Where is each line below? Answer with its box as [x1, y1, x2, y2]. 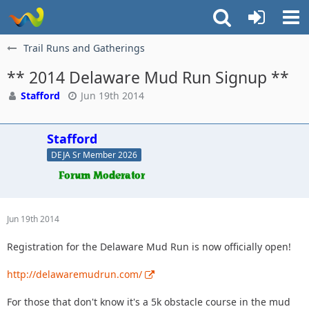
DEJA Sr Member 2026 [51, 148, 137, 161]
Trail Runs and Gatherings [23, 41, 145, 54]
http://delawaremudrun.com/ [7, 267, 142, 281]
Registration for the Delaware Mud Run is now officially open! [7, 239, 291, 253]
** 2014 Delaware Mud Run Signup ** [7, 66, 289, 88]
